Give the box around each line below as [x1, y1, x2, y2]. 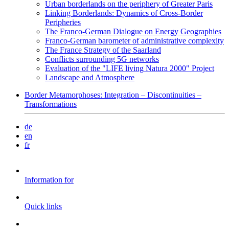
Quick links [25, 202, 62, 211]
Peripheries [45, 18, 81, 27]
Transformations [25, 100, 77, 108]
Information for [25, 175, 74, 184]
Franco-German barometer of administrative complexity [45, 36, 224, 45]
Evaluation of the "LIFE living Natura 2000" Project [45, 64, 214, 73]
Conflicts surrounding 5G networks [45, 55, 159, 63]
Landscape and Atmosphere [45, 73, 134, 82]
